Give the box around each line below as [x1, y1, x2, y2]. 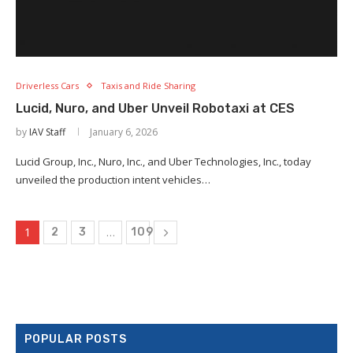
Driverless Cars [16, 80, 79, 92]
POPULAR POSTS [24, 333, 127, 347]
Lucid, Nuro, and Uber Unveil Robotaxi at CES [16, 101, 295, 117]
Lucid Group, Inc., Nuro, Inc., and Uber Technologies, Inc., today [16, 154, 311, 169]
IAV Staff [29, 125, 65, 139]
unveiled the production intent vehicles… [16, 173, 210, 188]
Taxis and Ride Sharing [101, 80, 195, 92]
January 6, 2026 [90, 125, 158, 139]
